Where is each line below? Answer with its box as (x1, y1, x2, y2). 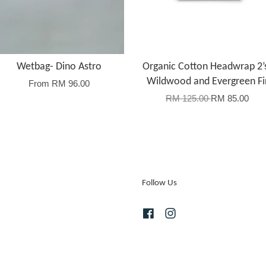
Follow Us (142, 179, 177, 188)
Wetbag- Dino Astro (16, 61, 102, 73)
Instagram (177, 208, 216, 219)
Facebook (155, 208, 194, 219)
